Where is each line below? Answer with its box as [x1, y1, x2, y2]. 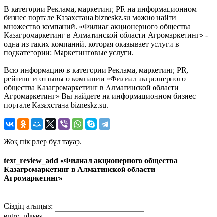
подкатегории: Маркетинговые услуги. [4, 48, 134, 57]
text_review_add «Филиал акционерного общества [4, 156, 178, 165]
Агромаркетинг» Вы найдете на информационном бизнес [4, 92, 196, 100]
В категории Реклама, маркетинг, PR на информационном [4, 4, 197, 13]
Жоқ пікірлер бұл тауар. [4, 137, 82, 146]
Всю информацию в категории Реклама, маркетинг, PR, [4, 65, 188, 74]
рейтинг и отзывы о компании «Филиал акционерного [4, 74, 186, 83]
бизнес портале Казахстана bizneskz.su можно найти [4, 13, 176, 22]
